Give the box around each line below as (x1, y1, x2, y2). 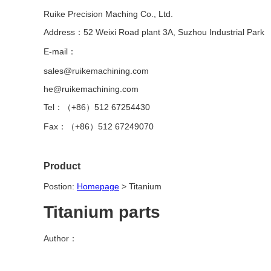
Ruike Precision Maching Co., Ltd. (44, 8, 173, 19)
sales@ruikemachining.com (44, 65, 149, 76)
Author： (44, 233, 77, 243)
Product (44, 160, 80, 171)
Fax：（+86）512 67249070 (44, 121, 154, 131)
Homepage (77, 181, 119, 192)
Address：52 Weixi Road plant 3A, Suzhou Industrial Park (44, 27, 264, 37)
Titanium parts (44, 203, 160, 221)
